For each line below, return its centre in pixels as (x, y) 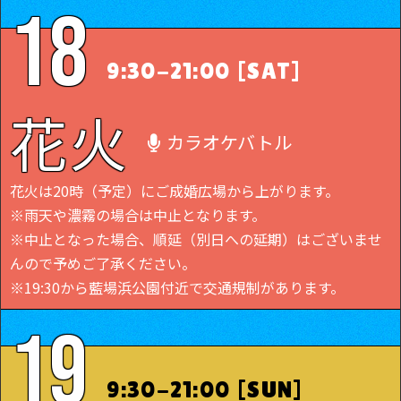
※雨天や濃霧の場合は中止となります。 (138, 215)
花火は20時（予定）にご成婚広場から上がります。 (175, 191)
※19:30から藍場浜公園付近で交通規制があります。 (177, 288)
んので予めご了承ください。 (103, 264)
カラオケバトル (229, 141)
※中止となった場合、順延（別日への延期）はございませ (196, 239)
